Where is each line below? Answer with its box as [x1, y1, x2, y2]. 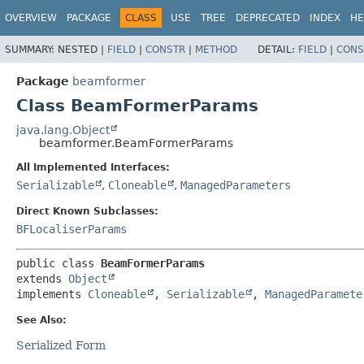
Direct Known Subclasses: [16, 205, 158, 217]
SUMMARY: [5, 43, 58, 55]
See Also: [16, 314, 67, 326]
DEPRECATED [236, 12, 300, 24]
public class [16, 256, 101, 270]
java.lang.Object [16, 123, 110, 136]
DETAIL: [258, 43, 298, 55]
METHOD [195, 43, 237, 55]
